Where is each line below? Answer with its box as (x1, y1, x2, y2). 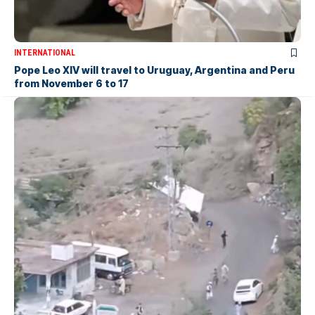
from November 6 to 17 (14, 77, 129, 90)
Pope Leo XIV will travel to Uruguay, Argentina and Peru (14, 64, 295, 77)
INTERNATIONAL (14, 48, 75, 58)
